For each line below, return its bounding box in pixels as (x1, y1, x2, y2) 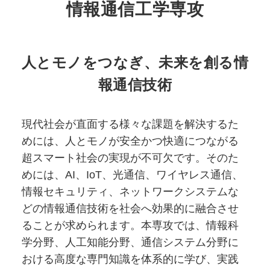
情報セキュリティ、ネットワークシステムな (21, 186, 239, 198)
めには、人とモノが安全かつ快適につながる (21, 135, 239, 148)
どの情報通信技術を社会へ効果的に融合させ (21, 202, 239, 215)
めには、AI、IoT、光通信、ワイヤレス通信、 (21, 169, 243, 181)
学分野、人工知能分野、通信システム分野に (21, 236, 239, 249)
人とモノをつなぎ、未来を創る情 (21, 54, 249, 71)
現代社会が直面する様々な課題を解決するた (21, 118, 239, 131)
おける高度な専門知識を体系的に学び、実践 (21, 253, 239, 266)
